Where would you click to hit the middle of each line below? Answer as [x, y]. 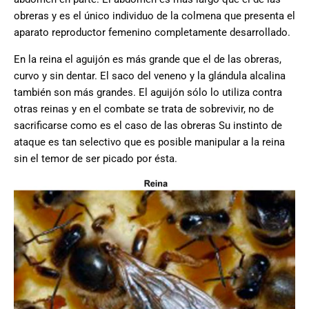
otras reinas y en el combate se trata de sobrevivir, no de [144, 109]
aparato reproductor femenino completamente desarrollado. [152, 33]
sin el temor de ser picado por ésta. [96, 159]
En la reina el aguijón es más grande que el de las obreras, [148, 60]
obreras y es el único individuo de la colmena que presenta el [154, 16]
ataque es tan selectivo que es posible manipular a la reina [149, 142]
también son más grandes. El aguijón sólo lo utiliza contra [148, 93]
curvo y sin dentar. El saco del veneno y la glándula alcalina [150, 76]
